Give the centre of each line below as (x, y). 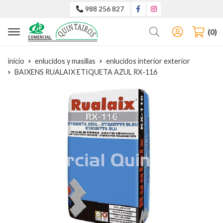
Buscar (178, 30)
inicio (16, 61)
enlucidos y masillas (65, 61)
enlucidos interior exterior (148, 61)
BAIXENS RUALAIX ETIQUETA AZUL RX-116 (86, 72)
